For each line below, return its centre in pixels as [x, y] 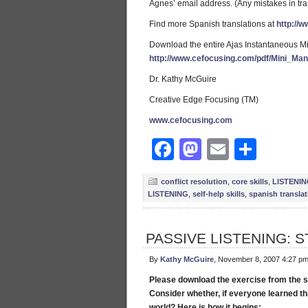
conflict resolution [194, 181]
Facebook [226, 149]
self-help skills [219, 194]
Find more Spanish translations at [213, 24]
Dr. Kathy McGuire [183, 79]
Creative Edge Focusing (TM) [204, 100]
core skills [250, 181]
